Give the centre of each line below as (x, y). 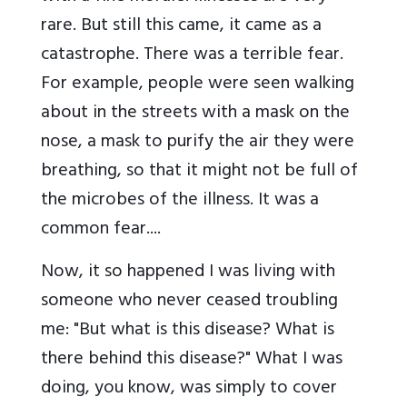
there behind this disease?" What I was (192, 361)
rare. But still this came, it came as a (181, 27)
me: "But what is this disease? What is (188, 332)
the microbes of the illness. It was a (180, 202)
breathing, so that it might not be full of (199, 173)
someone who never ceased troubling (189, 303)
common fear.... (101, 231)
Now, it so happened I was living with (188, 273)
